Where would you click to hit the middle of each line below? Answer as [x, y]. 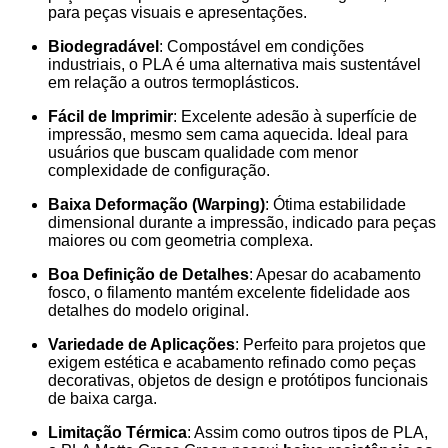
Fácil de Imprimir [110, 116]
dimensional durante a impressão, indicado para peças [242, 222]
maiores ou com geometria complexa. [180, 240]
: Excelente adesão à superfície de [295, 116]
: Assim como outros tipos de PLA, [307, 432]
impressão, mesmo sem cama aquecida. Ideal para [228, 134]
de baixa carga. [102, 398]
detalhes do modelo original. [148, 310]
